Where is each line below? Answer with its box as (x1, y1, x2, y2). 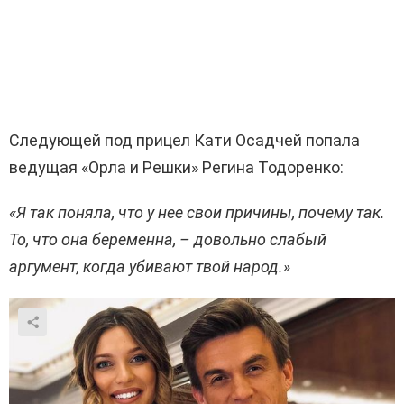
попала (302, 131, 360, 151)
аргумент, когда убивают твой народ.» (9, 257, 290, 277)
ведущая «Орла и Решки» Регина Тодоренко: (9, 158, 344, 178)
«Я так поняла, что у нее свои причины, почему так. (9, 203, 385, 223)
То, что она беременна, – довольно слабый (9, 230, 326, 250)
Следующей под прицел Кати (9, 131, 235, 151)
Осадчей (235, 131, 302, 151)
